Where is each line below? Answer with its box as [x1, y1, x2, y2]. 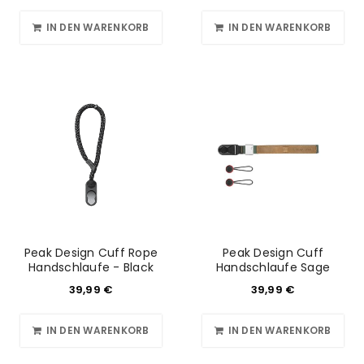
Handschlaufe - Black [28, 259, 154, 275]
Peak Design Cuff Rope [24, 245, 158, 261]
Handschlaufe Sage [215, 259, 331, 275]
